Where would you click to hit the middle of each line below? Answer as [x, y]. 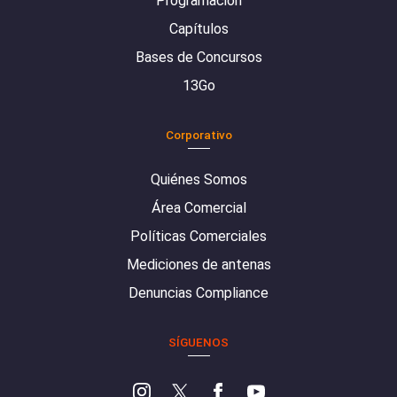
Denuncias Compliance [198, 293]
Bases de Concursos [198, 58]
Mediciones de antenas [198, 265]
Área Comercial [198, 208]
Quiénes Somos [198, 180]
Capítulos [198, 29]
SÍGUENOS [198, 343]
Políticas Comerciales [198, 237]
